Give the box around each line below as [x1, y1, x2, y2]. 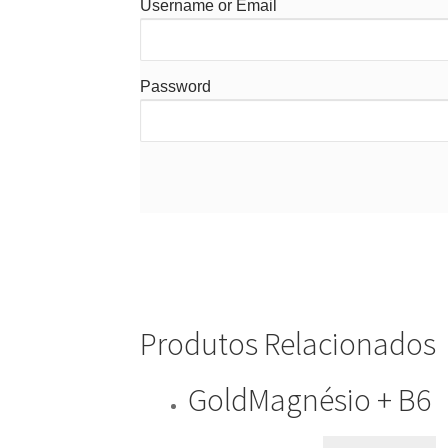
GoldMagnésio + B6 [188, 379, 432, 420]
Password [140, 78, 212, 96]
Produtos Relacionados [140, 324, 437, 365]
